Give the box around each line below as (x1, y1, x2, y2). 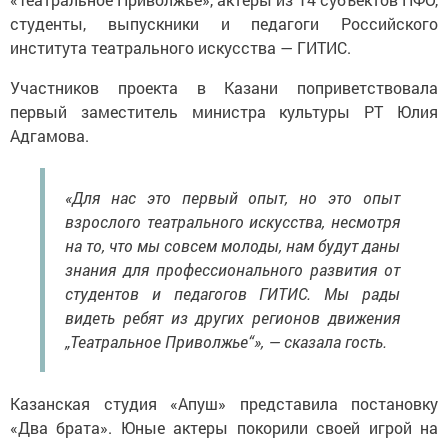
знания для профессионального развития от (65, 259, 400, 280)
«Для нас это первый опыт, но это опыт (65, 187, 400, 208)
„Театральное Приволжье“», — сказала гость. (65, 331, 387, 352)
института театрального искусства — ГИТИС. (10, 37, 351, 58)
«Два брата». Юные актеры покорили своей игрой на (10, 417, 438, 438)
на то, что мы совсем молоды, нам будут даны (65, 235, 400, 256)
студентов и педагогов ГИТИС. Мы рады (65, 283, 400, 304)
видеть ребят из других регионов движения (65, 307, 400, 328)
